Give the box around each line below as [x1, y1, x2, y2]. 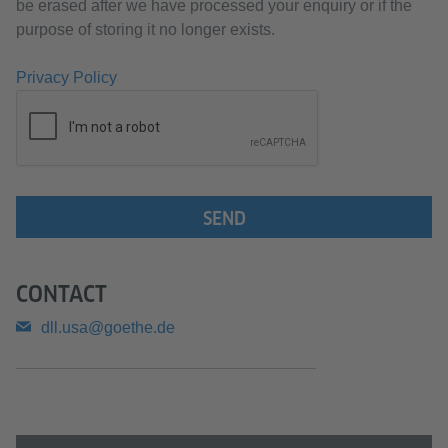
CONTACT [16, 280, 107, 307]
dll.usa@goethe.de [41, 318, 175, 336]
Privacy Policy [16, 69, 117, 86]
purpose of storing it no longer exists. [16, 21, 275, 38]
